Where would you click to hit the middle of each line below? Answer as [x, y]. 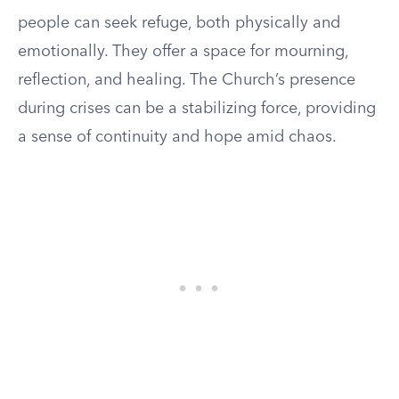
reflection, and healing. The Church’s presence [187, 80]
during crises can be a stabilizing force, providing [197, 109]
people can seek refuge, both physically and [179, 23]
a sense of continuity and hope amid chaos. [177, 137]
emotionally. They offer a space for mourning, [183, 52]
